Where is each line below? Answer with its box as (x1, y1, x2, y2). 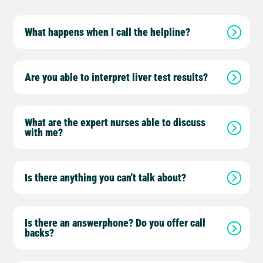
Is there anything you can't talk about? (25, 170, 187, 184)
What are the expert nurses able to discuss (25, 114, 206, 129)
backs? (25, 225, 55, 240)
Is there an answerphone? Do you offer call (25, 215, 206, 230)
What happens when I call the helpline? (25, 24, 191, 39)
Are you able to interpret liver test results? (25, 69, 208, 84)
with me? (25, 124, 63, 139)
